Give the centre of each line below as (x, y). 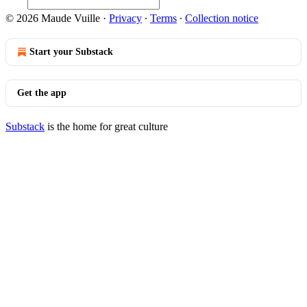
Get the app (42, 93)
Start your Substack (71, 52)
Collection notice (222, 18)
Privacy (125, 18)
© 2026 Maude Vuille (54, 18)
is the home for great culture (106, 126)
